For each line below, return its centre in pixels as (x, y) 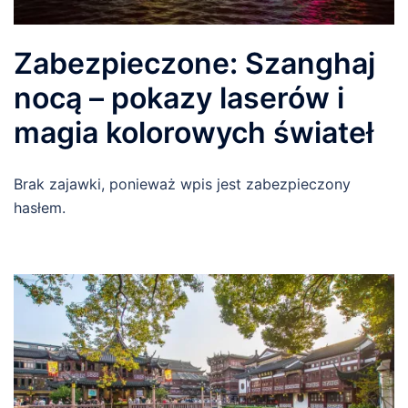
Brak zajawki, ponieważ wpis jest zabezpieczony (182, 184)
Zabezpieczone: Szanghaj (194, 63)
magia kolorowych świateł (194, 132)
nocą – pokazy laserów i (179, 97)
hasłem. (40, 207)
